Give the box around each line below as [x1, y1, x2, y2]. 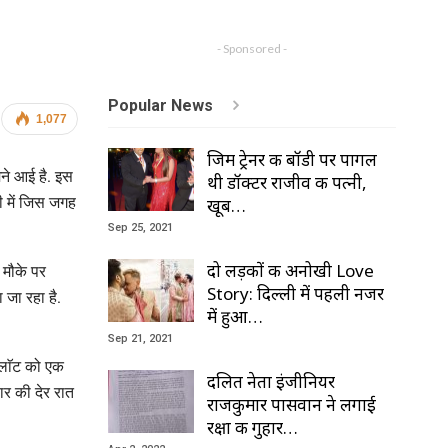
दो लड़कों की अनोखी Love [207, 258, 375, 282]
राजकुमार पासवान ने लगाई [207, 392, 377, 416]
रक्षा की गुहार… [207, 415, 299, 439]
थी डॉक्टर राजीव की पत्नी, [207, 170, 368, 194]
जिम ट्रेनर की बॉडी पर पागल [207, 147, 378, 171]
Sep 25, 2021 [108, 220, 174, 234]
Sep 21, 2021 [108, 331, 174, 345]
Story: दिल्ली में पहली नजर [207, 281, 385, 305]
